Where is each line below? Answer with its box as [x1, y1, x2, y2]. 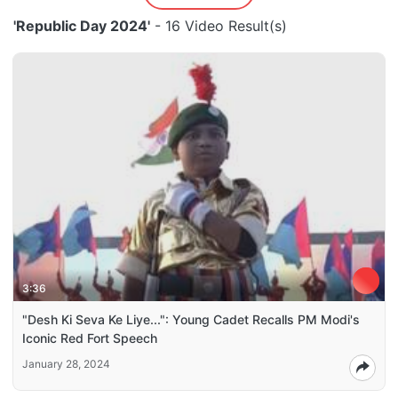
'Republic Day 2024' [13, 17, 150, 35]
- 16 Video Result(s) [150, 17, 287, 35]
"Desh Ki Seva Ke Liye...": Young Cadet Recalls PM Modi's [22, 311, 360, 327]
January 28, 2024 [22, 356, 110, 370]
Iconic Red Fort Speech [22, 330, 157, 346]
